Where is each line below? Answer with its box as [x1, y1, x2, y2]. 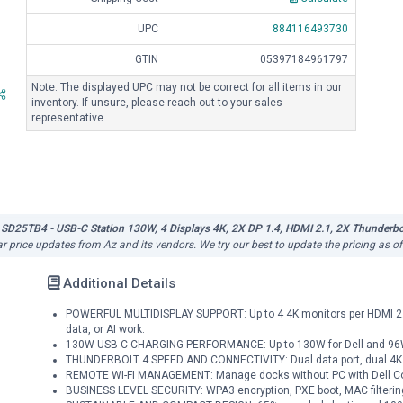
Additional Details [58, 274, 175, 291]
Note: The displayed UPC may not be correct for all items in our [31, 81, 342, 94]
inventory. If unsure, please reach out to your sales [31, 96, 282, 109]
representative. [31, 112, 106, 124]
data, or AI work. [65, 322, 145, 336]
